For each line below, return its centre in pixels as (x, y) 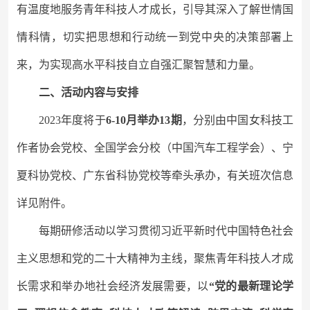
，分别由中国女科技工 (238, 120)
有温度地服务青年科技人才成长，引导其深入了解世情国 (155, 9)
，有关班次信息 (255, 175)
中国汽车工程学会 (216, 148)
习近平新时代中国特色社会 (227, 231)
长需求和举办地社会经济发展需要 (101, 286)
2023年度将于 (72, 120)
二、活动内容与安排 (89, 92)
